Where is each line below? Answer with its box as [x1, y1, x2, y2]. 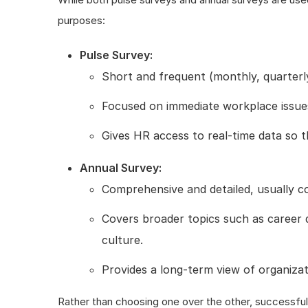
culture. [102, 232, 143, 247]
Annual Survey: [80, 160, 162, 175]
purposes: [58, 13, 105, 27]
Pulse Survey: [80, 47, 153, 62]
